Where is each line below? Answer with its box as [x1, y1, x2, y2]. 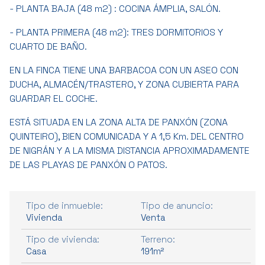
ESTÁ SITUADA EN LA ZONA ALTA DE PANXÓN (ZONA [9, 115, 228, 128]
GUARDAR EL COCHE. [9, 92, 98, 105]
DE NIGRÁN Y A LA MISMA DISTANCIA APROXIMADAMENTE [9, 144, 250, 157]
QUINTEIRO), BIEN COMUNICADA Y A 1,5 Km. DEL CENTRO [9, 130, 244, 143]
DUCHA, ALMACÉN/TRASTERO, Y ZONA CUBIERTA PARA [9, 77, 239, 91]
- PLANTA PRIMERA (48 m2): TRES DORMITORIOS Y [9, 25, 223, 38]
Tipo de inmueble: [26, 199, 103, 211]
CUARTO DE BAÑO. [9, 40, 87, 53]
